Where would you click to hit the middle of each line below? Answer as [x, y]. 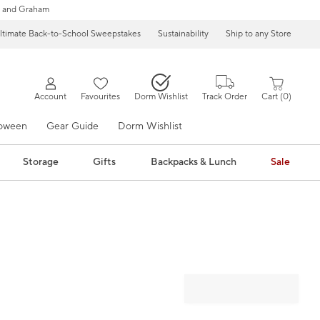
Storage [40, 162]
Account [51, 97]
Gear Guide [72, 126]
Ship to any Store [259, 34]
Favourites [101, 97]
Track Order [225, 97]
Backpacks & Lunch [193, 162]
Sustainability [184, 34]
